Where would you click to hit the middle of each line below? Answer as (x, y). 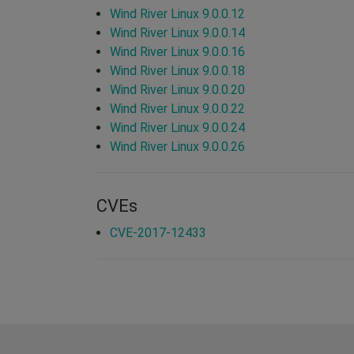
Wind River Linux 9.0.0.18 (177, 70)
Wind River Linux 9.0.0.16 (177, 51)
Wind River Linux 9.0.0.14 (177, 32)
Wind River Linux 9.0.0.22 (177, 108)
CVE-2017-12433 (158, 232)
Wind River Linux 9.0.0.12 (177, 13)
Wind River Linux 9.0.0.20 (177, 89)
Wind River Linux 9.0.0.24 (177, 127)
